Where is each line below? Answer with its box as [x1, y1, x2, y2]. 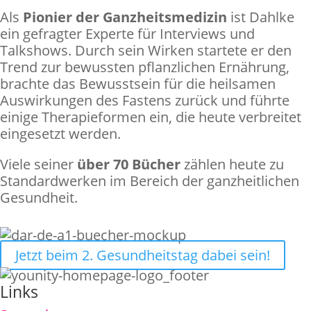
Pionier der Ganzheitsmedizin [23, 7, 227, 26]
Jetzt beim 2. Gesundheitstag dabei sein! [15, 245, 270, 264]
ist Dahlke [227, 7, 294, 26]
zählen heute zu [180, 154, 284, 174]
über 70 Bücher [77, 154, 180, 174]
